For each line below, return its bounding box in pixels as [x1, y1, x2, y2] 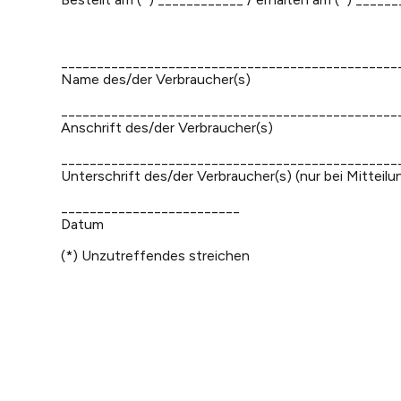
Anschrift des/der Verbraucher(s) [61, 119, 273, 136]
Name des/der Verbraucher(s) [61, 71, 251, 88]
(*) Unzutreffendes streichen [61, 247, 250, 264]
